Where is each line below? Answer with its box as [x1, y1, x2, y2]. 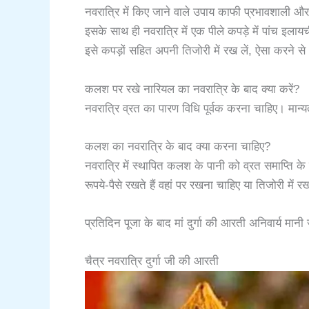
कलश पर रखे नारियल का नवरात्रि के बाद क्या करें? [85, 82, 299, 96]
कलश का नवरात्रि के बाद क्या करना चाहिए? [85, 139, 270, 153]
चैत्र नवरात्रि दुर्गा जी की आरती [85, 255, 219, 268]
